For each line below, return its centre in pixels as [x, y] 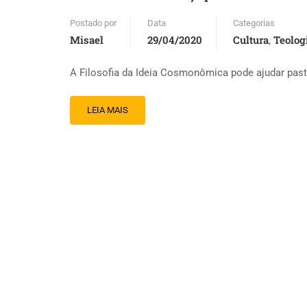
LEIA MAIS [108, 110]
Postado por [93, 23]
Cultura [251, 40]
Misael [87, 40]
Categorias [254, 23]
